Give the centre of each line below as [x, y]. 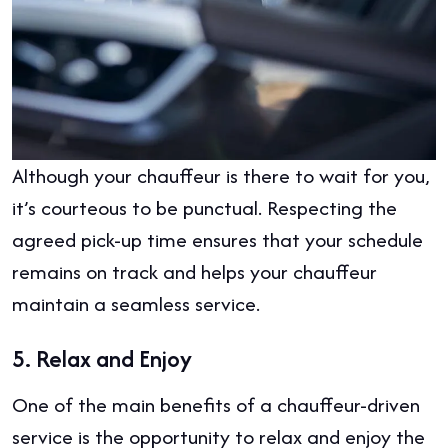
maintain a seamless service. [136, 304]
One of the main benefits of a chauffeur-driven [216, 405]
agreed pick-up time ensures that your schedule [217, 240]
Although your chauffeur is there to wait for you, [221, 176]
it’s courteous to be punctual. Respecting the [204, 208]
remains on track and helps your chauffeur [194, 272]
